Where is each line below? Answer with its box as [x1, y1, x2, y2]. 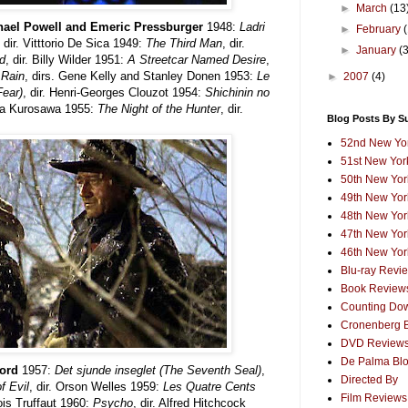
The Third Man [146, 36, 222, 50]
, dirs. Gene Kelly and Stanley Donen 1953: [25, 68, 257, 83]
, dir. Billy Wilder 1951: [5, 52, 127, 66]
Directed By [341, 373, 398, 386]
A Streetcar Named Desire [127, 52, 266, 66]
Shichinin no [205, 85, 270, 99]
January [356, 44, 400, 56]
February [356, 23, 404, 36]
